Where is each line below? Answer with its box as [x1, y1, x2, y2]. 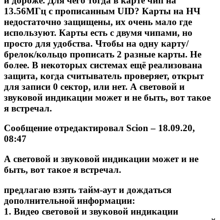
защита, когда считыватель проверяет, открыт [4, 70, 204, 81]
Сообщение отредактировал [4, 123, 126, 134]
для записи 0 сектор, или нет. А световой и [4, 81, 185, 92]
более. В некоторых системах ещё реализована [4, 59, 202, 70]
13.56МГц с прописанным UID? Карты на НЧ [4, 5, 200, 16]
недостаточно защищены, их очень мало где [4, 16, 192, 27]
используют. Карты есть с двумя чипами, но [4, 27, 192, 38]
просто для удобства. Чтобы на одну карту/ [4, 38, 189, 49]
